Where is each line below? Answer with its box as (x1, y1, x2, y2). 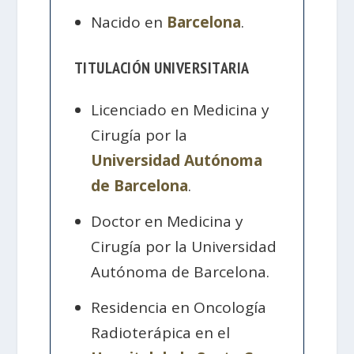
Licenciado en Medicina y (91, 99, 270, 120)
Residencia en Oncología (91, 297, 267, 318)
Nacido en (91, 12, 168, 33)
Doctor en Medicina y (91, 210, 244, 232)
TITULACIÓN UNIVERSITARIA (73, 58, 250, 79)
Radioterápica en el (91, 322, 231, 344)
